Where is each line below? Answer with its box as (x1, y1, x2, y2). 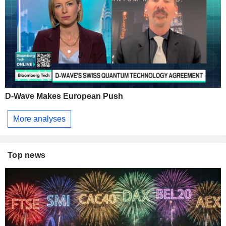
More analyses (13, 114, 66, 123)
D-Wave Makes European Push (5, 92, 123, 101)
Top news (8, 151, 46, 160)
